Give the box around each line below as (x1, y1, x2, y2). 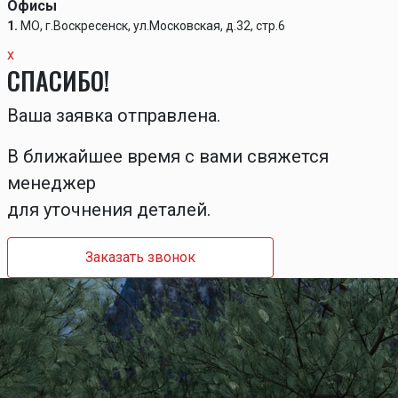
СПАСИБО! (7, 62, 109, 99)
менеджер (7, 172, 96, 194)
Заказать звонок (85, 249, 195, 266)
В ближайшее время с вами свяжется (7, 146, 329, 167)
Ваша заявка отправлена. (7, 105, 220, 126)
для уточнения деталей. (7, 199, 211, 220)
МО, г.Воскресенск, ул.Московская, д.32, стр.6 (20, 19, 285, 33)
